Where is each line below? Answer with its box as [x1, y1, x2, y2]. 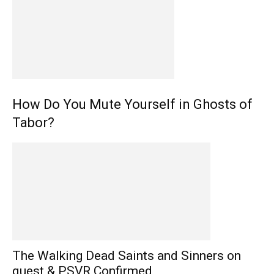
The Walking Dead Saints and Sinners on [12, 248, 241, 263]
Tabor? [12, 114, 54, 130]
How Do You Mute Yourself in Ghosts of [12, 96, 253, 112]
